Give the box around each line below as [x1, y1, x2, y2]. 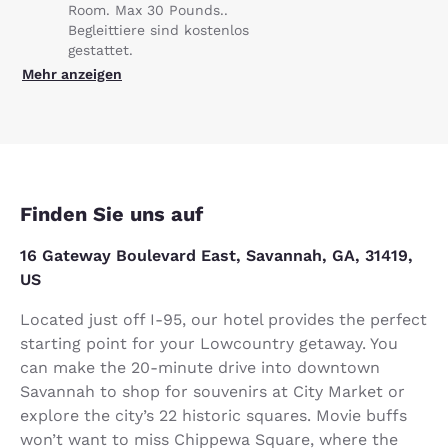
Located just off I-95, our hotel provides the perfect [20, 309, 427, 329]
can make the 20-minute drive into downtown [20, 357, 380, 377]
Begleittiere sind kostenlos [68, 21, 249, 38]
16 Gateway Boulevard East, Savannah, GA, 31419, [20, 245, 413, 265]
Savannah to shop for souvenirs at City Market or [20, 381, 405, 401]
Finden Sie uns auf [20, 201, 203, 226]
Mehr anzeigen [22, 65, 122, 82]
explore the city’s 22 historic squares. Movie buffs [20, 405, 407, 425]
